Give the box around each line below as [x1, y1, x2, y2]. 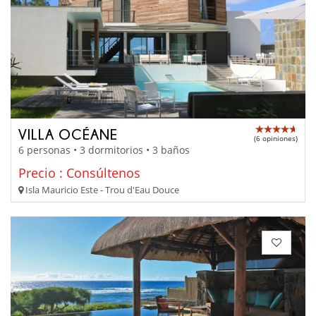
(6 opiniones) [254, 133, 298, 143]
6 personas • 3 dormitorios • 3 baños [18, 143, 190, 157]
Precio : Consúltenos [18, 164, 140, 182]
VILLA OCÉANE [18, 126, 118, 142]
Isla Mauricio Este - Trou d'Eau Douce [23, 183, 179, 197]
